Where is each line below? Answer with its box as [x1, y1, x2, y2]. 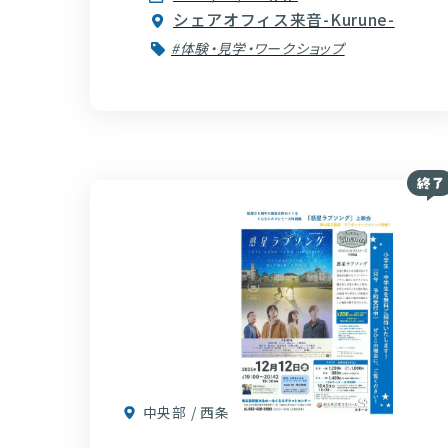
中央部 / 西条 [142, 402, 230, 423]
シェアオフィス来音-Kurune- [172, 8, 395, 32]
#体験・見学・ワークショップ [170, 38, 345, 59]
